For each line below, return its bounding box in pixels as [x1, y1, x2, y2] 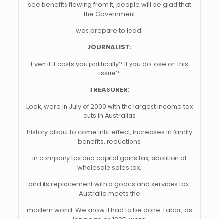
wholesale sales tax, [77, 163, 142, 172]
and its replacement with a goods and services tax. [28, 179, 191, 189]
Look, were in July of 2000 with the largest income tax [26, 102, 193, 111]
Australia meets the [78, 189, 140, 198]
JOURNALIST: [87, 43, 132, 52]
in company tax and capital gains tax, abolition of [32, 153, 187, 163]
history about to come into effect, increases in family [26, 128, 192, 137]
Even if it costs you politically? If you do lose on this [30, 59, 188, 68]
